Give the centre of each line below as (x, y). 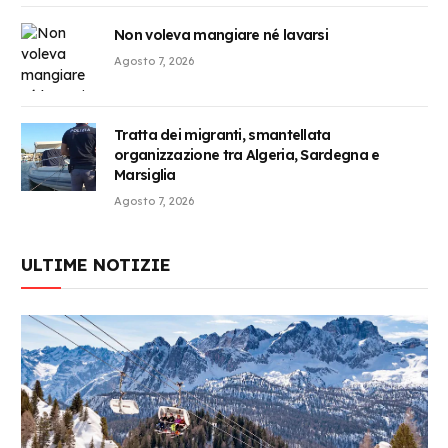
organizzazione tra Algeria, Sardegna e (247, 154)
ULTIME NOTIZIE (96, 264)
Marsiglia (145, 174)
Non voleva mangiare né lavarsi (221, 34)
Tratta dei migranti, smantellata (222, 134)
